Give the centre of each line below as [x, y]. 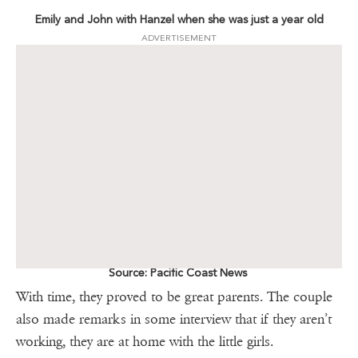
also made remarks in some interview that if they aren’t [174, 320]
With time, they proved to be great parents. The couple [174, 297]
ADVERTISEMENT [179, 38]
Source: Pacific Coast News [179, 273]
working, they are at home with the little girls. [145, 342]
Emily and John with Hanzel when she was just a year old [179, 20]
